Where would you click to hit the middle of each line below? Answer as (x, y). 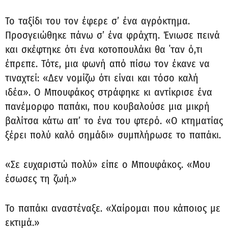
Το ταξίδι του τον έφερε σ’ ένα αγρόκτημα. (97, 21)
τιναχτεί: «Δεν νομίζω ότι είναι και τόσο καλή (102, 78)
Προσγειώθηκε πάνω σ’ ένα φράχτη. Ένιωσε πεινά (112, 35)
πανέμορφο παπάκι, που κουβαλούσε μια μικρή (107, 107)
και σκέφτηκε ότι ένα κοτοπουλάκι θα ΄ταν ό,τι (104, 50)
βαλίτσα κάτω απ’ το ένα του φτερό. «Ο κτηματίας (114, 121)
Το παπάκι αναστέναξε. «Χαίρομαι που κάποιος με (113, 208)
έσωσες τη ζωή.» (41, 179)
